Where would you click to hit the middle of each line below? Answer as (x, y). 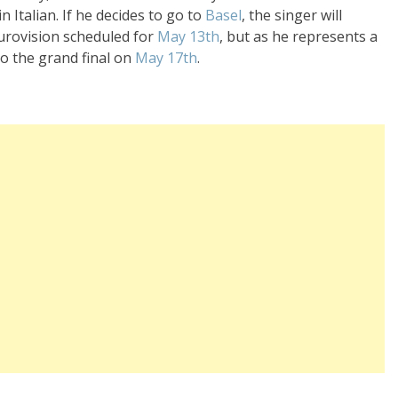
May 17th (166, 57)
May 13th (188, 36)
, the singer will (292, 15)
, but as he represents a (298, 36)
